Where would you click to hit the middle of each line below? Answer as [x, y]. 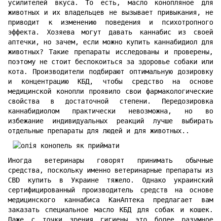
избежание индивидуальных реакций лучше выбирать [110, 121]
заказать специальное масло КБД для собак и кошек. [110, 210]
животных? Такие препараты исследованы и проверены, [110, 52]
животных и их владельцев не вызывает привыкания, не [110, 13]
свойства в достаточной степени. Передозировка [110, 101]
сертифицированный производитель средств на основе [110, 190]
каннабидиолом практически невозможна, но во [110, 111]
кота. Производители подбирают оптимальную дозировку [110, 72]
